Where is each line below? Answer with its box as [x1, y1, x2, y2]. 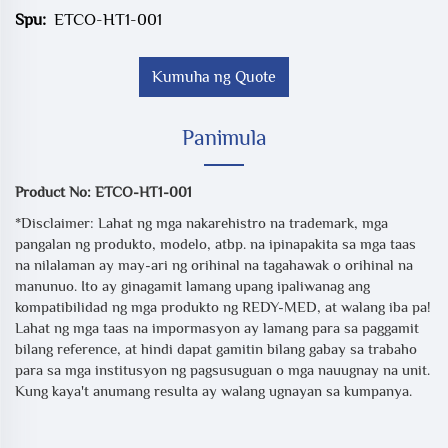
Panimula [181, 125, 267, 151]
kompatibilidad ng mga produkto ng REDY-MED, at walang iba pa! [15, 298, 431, 316]
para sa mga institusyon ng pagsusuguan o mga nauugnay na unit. [15, 361, 430, 379]
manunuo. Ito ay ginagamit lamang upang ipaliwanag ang [15, 277, 370, 295]
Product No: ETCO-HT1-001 [15, 183, 192, 201]
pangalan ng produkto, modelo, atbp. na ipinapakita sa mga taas [15, 235, 416, 253]
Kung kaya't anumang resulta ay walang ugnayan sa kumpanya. [15, 382, 412, 400]
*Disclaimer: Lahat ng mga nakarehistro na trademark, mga [15, 214, 388, 232]
